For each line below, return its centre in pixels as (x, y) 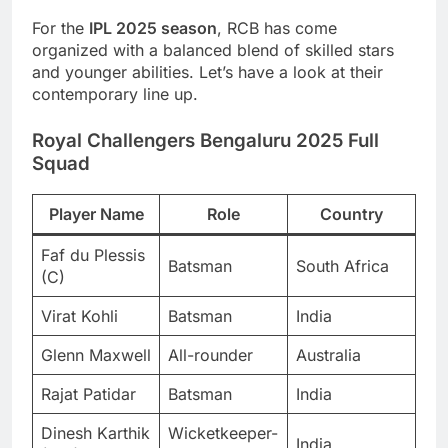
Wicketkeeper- (223, 432)
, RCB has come (277, 28)
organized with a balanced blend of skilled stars (213, 50)
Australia (328, 354)
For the (60, 28)
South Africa (342, 265)
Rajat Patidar (88, 393)
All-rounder (210, 354)
